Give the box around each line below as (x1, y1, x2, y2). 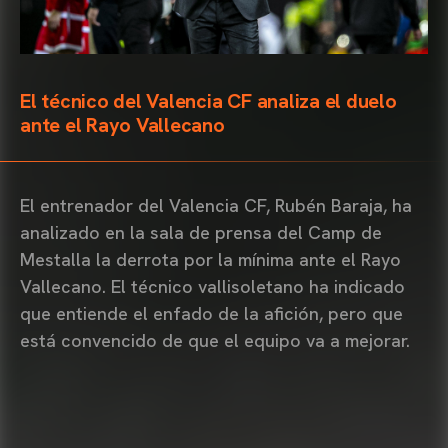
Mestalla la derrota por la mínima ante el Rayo (20, 247, 401, 271)
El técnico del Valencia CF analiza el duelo (20, 87, 397, 114)
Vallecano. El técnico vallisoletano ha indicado (20, 274, 405, 298)
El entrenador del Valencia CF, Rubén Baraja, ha (20, 193, 412, 217)
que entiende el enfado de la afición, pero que (20, 301, 403, 325)
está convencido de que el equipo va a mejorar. (20, 328, 415, 352)
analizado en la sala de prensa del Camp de (20, 220, 382, 244)
